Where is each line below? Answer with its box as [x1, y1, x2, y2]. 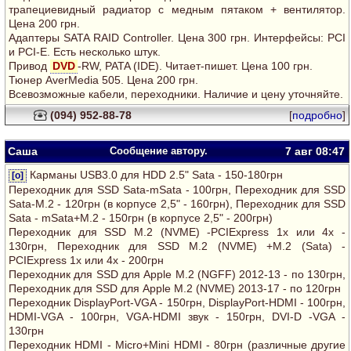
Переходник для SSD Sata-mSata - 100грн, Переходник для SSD [9, 183, 346, 196]
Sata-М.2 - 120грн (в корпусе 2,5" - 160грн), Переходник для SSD [9, 197, 346, 210]
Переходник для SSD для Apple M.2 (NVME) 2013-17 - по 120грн [9, 282, 341, 295]
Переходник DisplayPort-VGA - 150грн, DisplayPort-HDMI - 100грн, [9, 296, 346, 309]
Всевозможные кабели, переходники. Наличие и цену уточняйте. [9, 88, 343, 100]
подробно [292, 109, 342, 121]
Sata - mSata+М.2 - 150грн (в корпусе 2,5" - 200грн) [9, 212, 273, 224]
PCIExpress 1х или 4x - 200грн [9, 254, 164, 266]
